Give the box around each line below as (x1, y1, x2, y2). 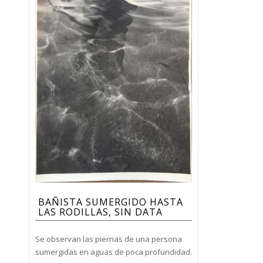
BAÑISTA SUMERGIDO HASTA (38, 195, 183, 209)
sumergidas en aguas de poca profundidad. (35, 247, 192, 258)
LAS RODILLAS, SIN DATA (38, 205, 163, 219)
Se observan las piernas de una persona (35, 234, 182, 245)
